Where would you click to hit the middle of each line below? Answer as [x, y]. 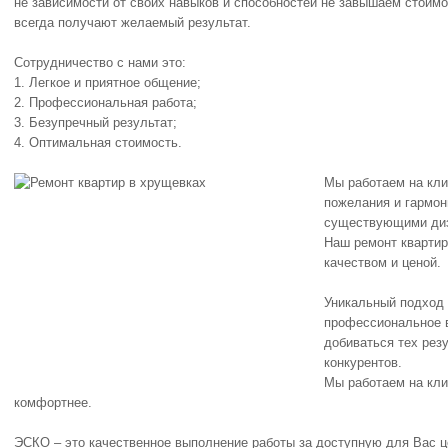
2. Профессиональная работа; [105, 102]
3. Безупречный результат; [95, 122]
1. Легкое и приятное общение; [107, 82]
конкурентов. [363, 362]
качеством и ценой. [382, 262]
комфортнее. [53, 402]
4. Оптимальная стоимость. [98, 142]
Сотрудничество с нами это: [100, 62]
